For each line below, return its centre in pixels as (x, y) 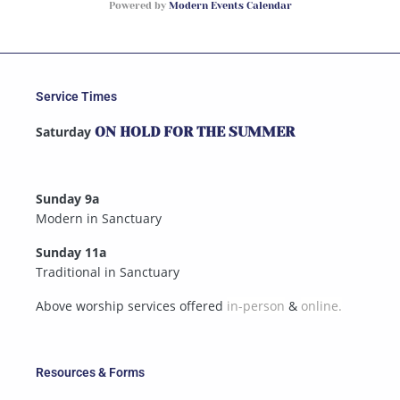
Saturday (65, 132)
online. (321, 306)
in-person (256, 306)
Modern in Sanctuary (99, 219)
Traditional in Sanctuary (108, 272)
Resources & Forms (90, 373)
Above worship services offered (131, 306)
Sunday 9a (67, 199)
